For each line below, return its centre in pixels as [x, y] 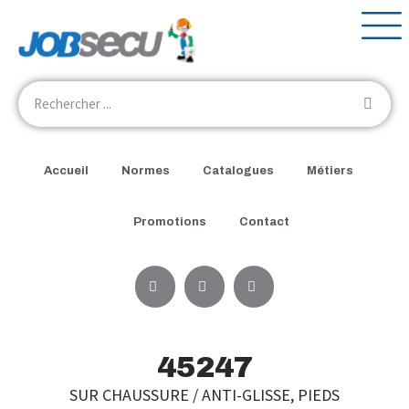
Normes [145, 170]
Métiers [330, 170]
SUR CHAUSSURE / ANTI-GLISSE [180, 394]
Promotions [169, 221]
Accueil [66, 170]
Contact [264, 221]
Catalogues [238, 170]
